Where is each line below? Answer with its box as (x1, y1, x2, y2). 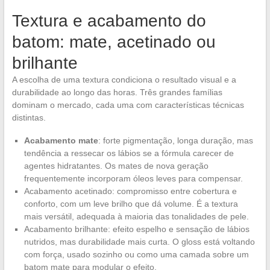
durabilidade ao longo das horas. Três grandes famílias (11, 87, 222, 98)
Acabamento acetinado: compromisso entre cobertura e (24, 186, 237, 196)
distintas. (11, 113, 46, 123)
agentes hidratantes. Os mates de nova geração (24, 161, 209, 171)
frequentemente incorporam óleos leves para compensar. (24, 174, 243, 184)
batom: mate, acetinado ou (11, 33, 216, 52)
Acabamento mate (24, 136, 98, 146)
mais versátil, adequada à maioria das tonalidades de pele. (24, 212, 249, 222)
